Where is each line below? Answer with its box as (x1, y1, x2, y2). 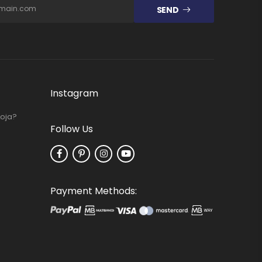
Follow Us (50, 122, 93, 136)
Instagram (50, 86, 98, 100)
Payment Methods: (50, 184, 137, 198)
